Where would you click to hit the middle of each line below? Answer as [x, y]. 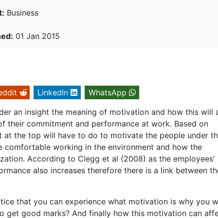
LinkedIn [53, 93]
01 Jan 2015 [36, 36]
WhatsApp [108, 93]
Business [21, 13]
